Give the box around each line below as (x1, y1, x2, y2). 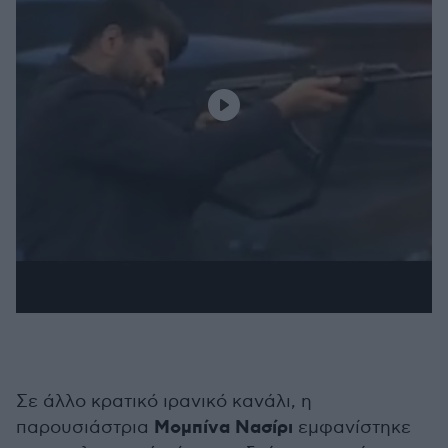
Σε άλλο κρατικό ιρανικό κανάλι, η (16, 391, 312, 412)
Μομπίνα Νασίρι (154, 416, 293, 440)
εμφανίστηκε (293, 417, 411, 438)
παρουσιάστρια (16, 417, 154, 438)
